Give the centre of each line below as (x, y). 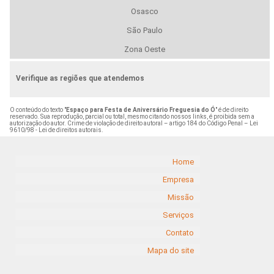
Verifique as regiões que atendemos (80, 79)
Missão (181, 197)
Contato (180, 232)
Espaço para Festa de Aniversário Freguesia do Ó (140, 110)
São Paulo (144, 31)
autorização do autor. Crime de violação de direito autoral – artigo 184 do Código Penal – (129, 124)
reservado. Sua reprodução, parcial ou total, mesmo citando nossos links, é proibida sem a (132, 117)
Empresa (178, 179)
